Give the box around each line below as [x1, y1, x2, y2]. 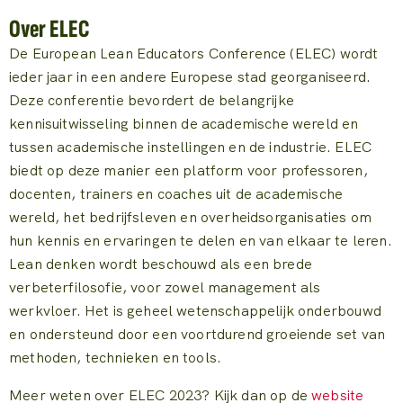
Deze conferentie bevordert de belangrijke [9, 90, 294, 110]
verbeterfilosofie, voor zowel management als [9, 277, 321, 297]
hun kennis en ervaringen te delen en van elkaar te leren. [9, 230, 392, 250]
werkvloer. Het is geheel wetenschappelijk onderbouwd [9, 300, 381, 320]
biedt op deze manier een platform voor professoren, [9, 160, 368, 180]
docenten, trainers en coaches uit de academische [9, 184, 344, 203]
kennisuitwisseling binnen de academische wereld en [9, 113, 359, 133]
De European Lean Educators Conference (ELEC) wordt [9, 43, 379, 63]
